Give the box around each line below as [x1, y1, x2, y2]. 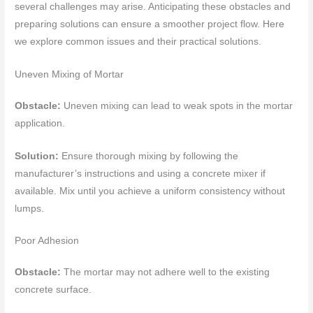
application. [15, 117, 66, 129]
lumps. [15, 203, 45, 214]
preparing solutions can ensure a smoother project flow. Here [15, 18, 285, 29]
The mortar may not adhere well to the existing [64, 267, 270, 278]
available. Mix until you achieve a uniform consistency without [15, 185, 286, 196]
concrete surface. [15, 284, 92, 296]
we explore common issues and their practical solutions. [15, 36, 262, 47]
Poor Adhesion [15, 235, 80, 247]
